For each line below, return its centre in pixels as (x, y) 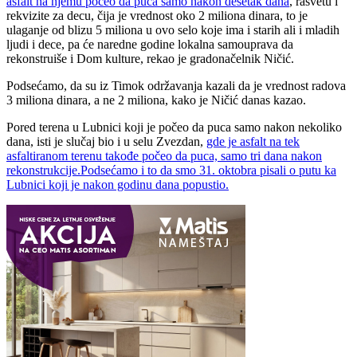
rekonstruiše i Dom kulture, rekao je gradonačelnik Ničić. (150, 58)
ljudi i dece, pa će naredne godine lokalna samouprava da (150, 44)
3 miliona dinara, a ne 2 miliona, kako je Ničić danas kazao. (156, 100)
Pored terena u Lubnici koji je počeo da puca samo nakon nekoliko (174, 127)
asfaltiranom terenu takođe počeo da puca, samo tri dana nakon (164, 155)
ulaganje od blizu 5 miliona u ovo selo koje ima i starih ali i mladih (173, 29)
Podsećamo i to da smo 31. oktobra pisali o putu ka (208, 170)
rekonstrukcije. (43, 170)
